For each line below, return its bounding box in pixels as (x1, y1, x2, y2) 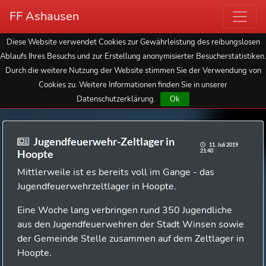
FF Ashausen (9, 8, 79, 24)
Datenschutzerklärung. (77, 94, 156, 104)
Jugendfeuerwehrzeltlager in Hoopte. (17, 180, 176, 193)
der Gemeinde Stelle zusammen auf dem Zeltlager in (17, 232, 244, 245)
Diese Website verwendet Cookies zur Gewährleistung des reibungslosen (6, 37, 260, 47)
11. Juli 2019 (207, 141, 238, 148)
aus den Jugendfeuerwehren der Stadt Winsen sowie (17, 218, 244, 231)
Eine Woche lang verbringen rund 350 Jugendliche (17, 204, 232, 217)
